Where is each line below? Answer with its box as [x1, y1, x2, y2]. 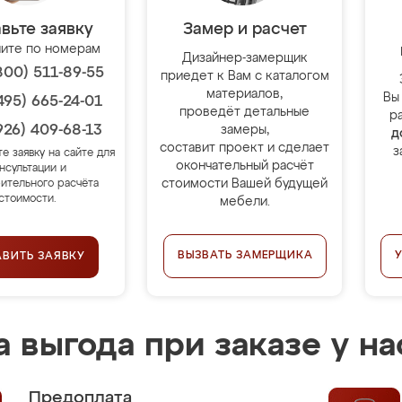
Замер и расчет [182, 22, 307, 38]
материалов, [206, 88, 284, 100]
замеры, [220, 124, 269, 136]
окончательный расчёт [175, 160, 314, 172]
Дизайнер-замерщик [181, 52, 308, 65]
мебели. [219, 196, 270, 208]
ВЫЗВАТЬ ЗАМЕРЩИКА [177, 250, 313, 261]
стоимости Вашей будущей [162, 178, 328, 190]
